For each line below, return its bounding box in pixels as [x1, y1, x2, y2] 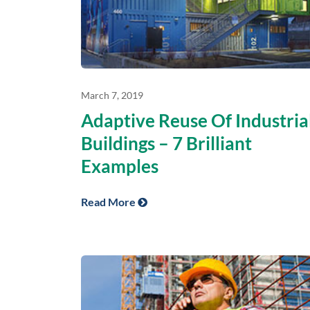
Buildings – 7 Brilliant [81, 132, 252, 155]
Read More [81, 195, 138, 209]
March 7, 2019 [81, 89, 143, 102]
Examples [81, 155, 158, 178]
